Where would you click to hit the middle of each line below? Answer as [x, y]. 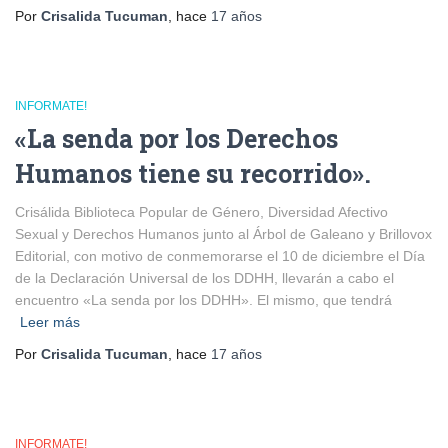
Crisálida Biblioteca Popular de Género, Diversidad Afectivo [201, 212]
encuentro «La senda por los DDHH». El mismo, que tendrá [203, 300]
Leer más [50, 322]
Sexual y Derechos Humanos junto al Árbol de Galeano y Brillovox [223, 234]
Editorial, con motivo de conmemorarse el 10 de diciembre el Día [220, 256]
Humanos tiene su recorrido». [193, 173]
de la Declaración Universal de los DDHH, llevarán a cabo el [204, 278]
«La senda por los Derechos [176, 138]
